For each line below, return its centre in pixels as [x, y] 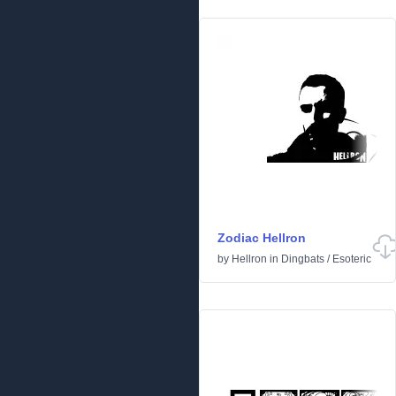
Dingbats [303, 259]
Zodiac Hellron [262, 238]
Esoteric [352, 259]
